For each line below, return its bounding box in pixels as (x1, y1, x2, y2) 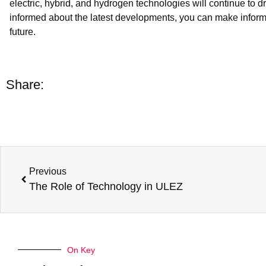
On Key (67, 245, 95, 255)
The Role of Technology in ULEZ (29, 180, 183, 192)
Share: (6, 77, 44, 93)
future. (9, 27, 36, 37)
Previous (29, 166, 66, 176)
